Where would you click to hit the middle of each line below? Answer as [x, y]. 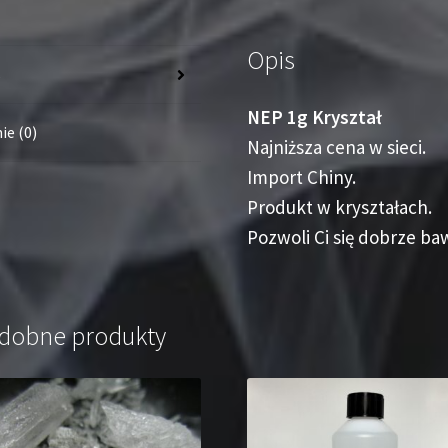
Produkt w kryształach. [340, 207]
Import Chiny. [302, 177]
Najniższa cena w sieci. [337, 147]
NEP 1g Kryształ [315, 117]
